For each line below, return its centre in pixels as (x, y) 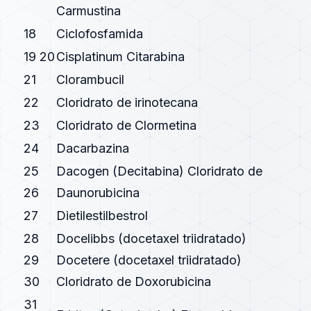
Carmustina (89, 11)
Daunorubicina (98, 193)
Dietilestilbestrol (102, 216)
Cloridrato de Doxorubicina (134, 281)
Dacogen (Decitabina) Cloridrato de (159, 171)
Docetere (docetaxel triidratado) (149, 260)
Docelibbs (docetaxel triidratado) (151, 238)
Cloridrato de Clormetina (126, 125)
